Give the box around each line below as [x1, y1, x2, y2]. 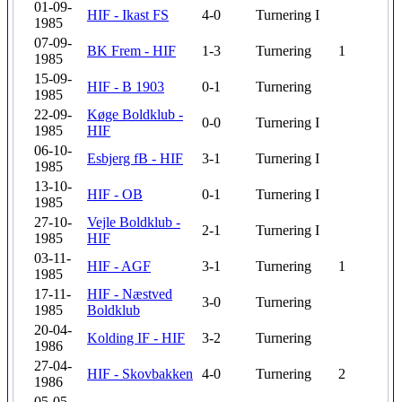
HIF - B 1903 [87, 79, 164, 94]
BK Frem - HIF [87, 43, 176, 58]
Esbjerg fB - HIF [87, 151, 183, 166]
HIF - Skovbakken [87, 366, 193, 381]
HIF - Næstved [87, 286, 172, 301]
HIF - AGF [87, 258, 151, 274]
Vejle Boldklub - [87, 214, 180, 230]
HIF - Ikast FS [87, 7, 169, 22]
